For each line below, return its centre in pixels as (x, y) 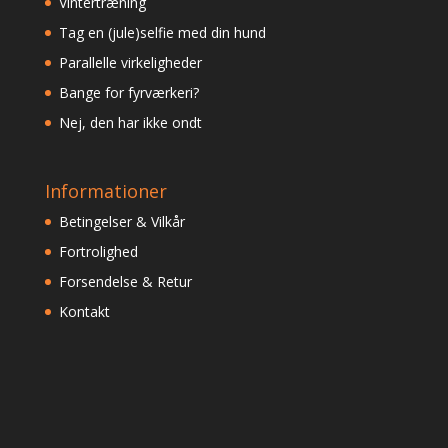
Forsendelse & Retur (125, 282)
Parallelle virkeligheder (130, 63)
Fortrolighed (98, 252)
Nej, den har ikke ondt (130, 123)
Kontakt (84, 312)
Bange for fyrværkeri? (128, 93)
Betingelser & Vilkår (121, 222)
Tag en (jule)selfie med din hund (162, 33)
